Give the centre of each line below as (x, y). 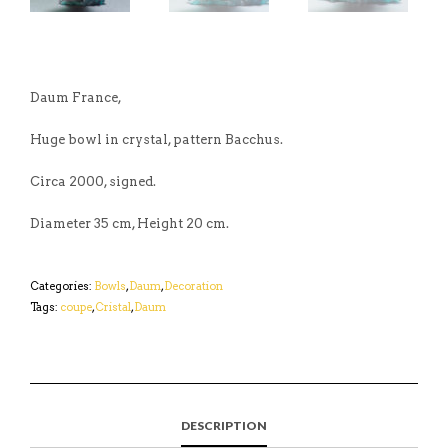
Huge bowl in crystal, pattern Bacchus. (156, 139)
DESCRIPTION (224, 425)
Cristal (113, 306)
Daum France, (76, 97)
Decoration (193, 285)
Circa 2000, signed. (93, 181)
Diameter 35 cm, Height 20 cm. (129, 223)
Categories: (62, 285)
